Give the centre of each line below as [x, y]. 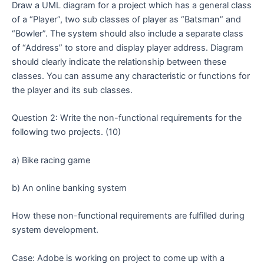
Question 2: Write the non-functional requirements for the [127, 118]
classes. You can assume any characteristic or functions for [131, 76]
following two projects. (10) [66, 132]
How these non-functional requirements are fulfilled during [128, 216]
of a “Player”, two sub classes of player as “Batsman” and [126, 20]
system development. [55, 230]
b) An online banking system [69, 188]
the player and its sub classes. [72, 90]
